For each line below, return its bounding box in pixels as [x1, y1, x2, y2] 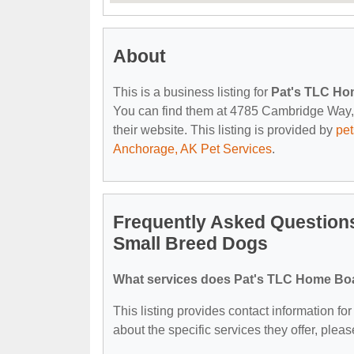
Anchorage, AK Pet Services [113, 141, 272, 156]
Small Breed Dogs [113, 232, 268, 254]
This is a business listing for [113, 85, 271, 99]
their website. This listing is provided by [113, 122, 336, 137]
